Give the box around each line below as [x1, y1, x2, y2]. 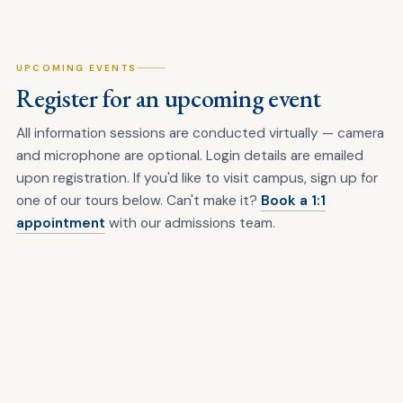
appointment [16, 214, 105, 232]
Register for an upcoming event [16, 82, 321, 114]
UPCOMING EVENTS [16, 62, 137, 74]
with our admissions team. [105, 214, 275, 232]
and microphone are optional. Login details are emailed [16, 147, 363, 165]
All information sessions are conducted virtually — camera [16, 124, 384, 142]
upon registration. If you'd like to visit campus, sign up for [16, 169, 378, 187]
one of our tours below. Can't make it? [16, 192, 261, 210]
